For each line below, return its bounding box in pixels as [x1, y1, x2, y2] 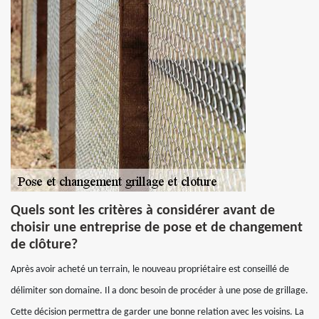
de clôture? [11, 238, 78, 252]
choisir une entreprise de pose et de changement [11, 221, 303, 235]
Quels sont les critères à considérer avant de [11, 204, 275, 218]
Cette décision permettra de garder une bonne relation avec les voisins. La [11, 307, 304, 318]
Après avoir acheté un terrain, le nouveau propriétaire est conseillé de [11, 264, 289, 275]
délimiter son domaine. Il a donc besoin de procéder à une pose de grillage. [11, 286, 308, 296]
